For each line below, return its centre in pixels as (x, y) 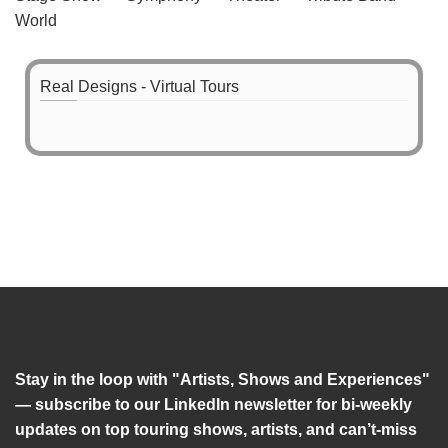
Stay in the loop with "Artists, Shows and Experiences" (222, 379)
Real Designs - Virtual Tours (139, 86)
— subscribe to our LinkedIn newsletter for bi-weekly (213, 404)
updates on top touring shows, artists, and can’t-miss (216, 429)
